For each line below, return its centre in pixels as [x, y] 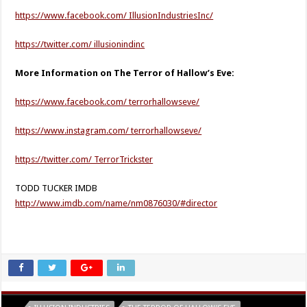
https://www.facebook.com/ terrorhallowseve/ [108, 102]
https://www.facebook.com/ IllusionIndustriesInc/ [114, 15]
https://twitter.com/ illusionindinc [80, 44]
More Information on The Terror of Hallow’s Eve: [125, 73]
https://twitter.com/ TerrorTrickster [84, 159]
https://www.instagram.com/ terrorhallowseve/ [109, 131]
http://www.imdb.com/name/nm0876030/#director [116, 203]
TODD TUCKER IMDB [57, 188]
